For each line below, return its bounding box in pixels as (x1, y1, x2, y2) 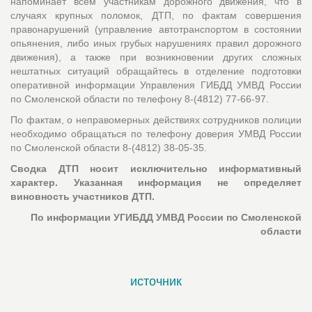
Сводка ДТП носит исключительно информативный (10, 162, 302, 174)
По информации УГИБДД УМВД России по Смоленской (31, 211, 302, 223)
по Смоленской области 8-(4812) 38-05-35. (10, 141, 207, 153)
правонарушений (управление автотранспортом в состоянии (10, 23, 302, 35)
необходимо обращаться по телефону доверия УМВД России (10, 127, 302, 139)
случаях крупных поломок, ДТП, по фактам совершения (10, 9, 302, 21)
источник (130, 274, 182, 288)
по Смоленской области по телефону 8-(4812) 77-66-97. (10, 93, 269, 104)
